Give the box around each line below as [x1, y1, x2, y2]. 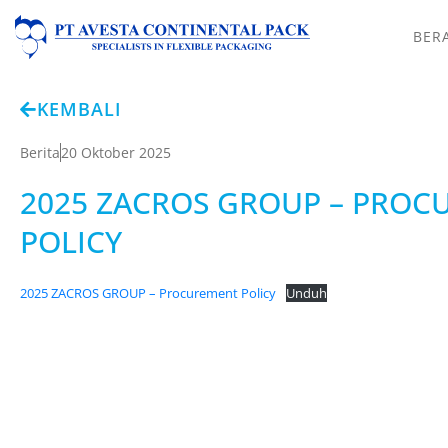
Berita [20, 142, 60, 162]
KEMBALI [37, 96, 122, 121]
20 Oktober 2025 [61, 142, 171, 162]
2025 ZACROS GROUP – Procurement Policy [20, 283, 276, 302]
